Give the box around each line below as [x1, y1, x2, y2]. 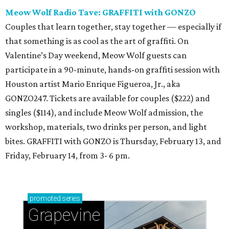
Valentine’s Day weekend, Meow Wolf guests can [5, 50, 187, 60]
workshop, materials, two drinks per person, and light [5, 121, 207, 132]
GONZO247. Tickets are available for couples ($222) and [5, 93, 210, 103]
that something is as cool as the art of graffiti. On [5, 35, 189, 46]
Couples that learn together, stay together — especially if [5, 21, 221, 32]
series [60, 194, 80, 202]
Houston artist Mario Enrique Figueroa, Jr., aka [5, 78, 180, 89]
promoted [30, 194, 61, 202]
